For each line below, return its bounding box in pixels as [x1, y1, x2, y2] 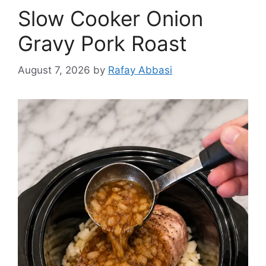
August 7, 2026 [18, 64, 90, 76]
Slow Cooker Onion [18, 6, 203, 31]
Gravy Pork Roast [18, 31, 187, 56]
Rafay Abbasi [108, 64, 172, 76]
